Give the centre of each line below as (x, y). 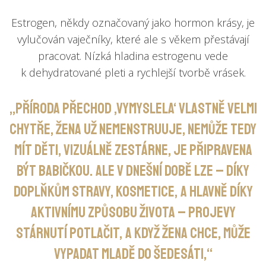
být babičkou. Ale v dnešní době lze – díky (133, 171)
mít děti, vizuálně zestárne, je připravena (133, 150)
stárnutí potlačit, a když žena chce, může (133, 233)
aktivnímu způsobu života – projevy (133, 212)
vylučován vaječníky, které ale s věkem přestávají (133, 39)
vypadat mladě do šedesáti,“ (133, 254)
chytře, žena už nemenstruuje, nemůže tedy (133, 129)
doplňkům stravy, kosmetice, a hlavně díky (133, 191)
